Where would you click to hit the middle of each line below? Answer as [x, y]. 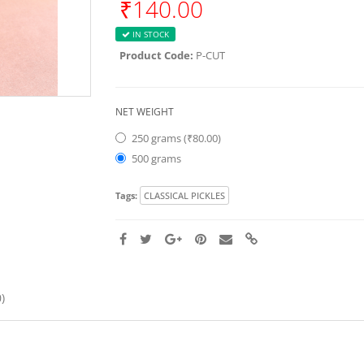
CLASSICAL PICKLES [184, 195]
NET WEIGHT [144, 112]
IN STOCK [149, 34]
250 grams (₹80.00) [176, 138]
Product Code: [156, 55]
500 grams [156, 158]
